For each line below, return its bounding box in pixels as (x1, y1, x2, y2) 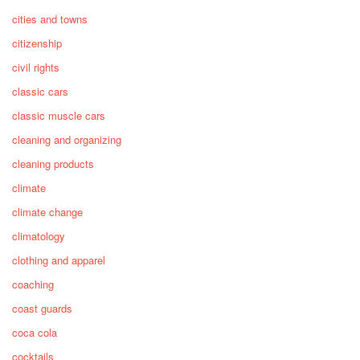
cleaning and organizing (12, 132, 121, 148)
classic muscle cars (12, 108, 105, 124)
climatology (12, 228, 65, 244)
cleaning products (12, 156, 94, 172)
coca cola (12, 325, 57, 341)
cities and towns (12, 11, 88, 27)
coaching (12, 276, 54, 292)
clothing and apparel (12, 252, 105, 268)
